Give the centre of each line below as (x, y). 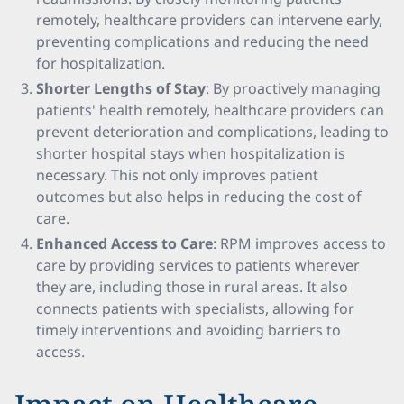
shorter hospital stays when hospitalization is (191, 153)
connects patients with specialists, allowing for (195, 308)
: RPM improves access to (299, 243)
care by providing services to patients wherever (198, 265)
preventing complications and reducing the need (202, 41)
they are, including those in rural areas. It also (192, 287)
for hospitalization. (101, 63)
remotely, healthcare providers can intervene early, (209, 20)
